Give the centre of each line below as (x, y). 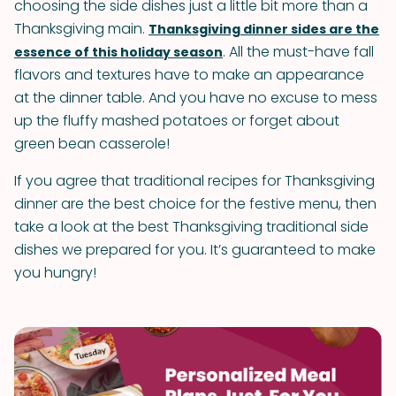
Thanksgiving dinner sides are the (264, 29)
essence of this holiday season (118, 52)
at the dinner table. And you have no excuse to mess (196, 98)
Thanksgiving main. (81, 29)
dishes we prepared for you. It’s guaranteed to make (195, 250)
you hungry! (55, 273)
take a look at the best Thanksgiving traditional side (191, 227)
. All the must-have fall (298, 52)
